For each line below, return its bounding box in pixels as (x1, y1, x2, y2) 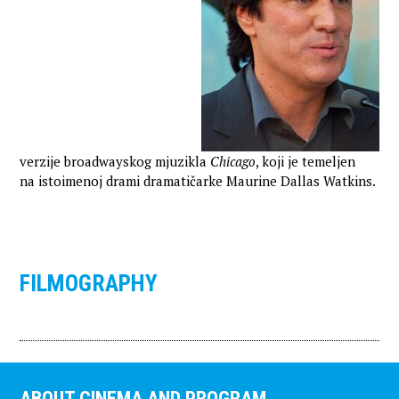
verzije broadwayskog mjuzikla (20, 152, 211, 170)
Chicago (210, 152, 256, 170)
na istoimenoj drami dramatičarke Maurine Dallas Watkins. (20, 172, 379, 190)
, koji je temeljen (256, 152, 356, 170)
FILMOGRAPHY (20, 270, 159, 297)
